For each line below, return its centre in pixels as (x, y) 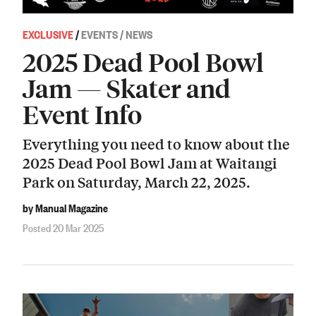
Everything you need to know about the (156, 144)
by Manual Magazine (65, 207)
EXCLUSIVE (48, 34)
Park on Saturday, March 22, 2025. (136, 182)
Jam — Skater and (127, 87)
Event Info (82, 114)
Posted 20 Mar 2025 (63, 227)
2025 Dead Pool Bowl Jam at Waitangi (150, 163)
